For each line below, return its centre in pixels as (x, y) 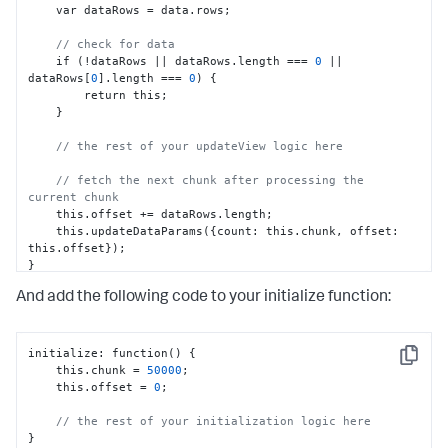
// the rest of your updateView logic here (200, 145)
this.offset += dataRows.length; (42, 213)
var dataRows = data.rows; (42, 9)
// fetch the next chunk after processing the (210, 179)
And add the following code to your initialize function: (203, 298)
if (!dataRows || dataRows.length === (186, 60)
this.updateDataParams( (133, 230)
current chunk (74, 196)
